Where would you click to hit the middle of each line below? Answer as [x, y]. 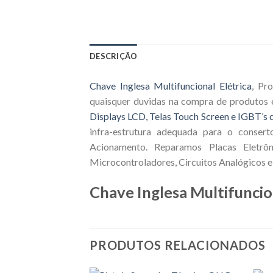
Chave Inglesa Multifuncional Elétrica [171, 85]
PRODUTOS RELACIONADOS [178, 245]
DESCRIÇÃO [114, 56]
